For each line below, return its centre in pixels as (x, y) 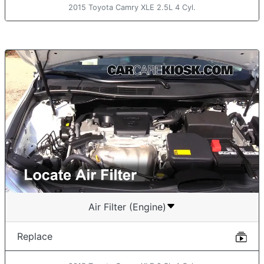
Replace (35, 237)
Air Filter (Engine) (127, 207)
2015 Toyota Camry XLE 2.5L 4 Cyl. (132, 8)
